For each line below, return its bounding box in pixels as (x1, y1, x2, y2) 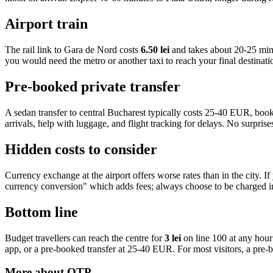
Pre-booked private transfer (5, 78, 180, 94)
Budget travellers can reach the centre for (5, 232, 165, 243)
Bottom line (5, 204, 78, 220)
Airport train (5, 16, 88, 32)
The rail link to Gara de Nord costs (5, 44, 141, 55)
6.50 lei (141, 44, 169, 55)
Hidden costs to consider (5, 141, 157, 157)
